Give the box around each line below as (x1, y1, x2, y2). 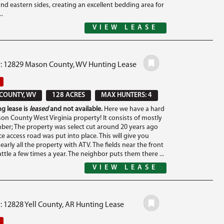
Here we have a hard (102, 105, 164, 113)
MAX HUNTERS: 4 (100, 91, 152, 99)
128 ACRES (51, 91, 85, 99)
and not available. (48, 105, 102, 113)
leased (29, 105, 48, 113)
